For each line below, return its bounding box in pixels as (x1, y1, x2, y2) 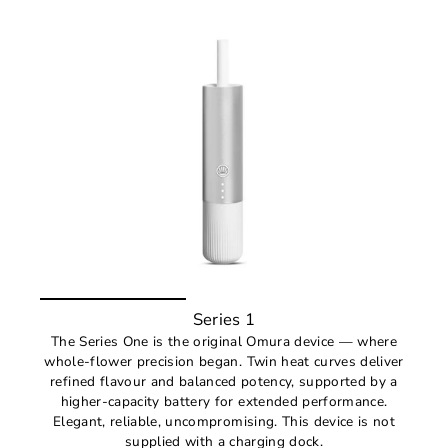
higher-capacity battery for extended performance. (60, 392, 388, 412)
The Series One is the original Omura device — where (50, 332, 398, 352)
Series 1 (192, 308, 256, 332)
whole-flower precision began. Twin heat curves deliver (44, 352, 404, 372)
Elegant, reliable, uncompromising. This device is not (52, 412, 396, 432)
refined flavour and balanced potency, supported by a (50, 372, 398, 392)
